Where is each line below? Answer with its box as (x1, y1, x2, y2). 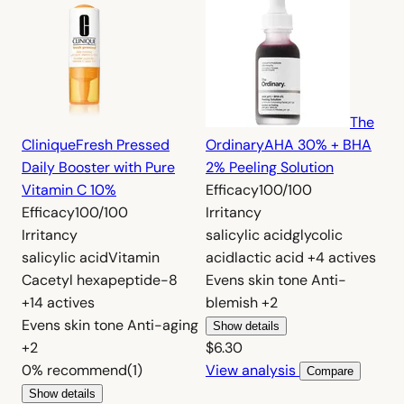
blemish (206, 292, 262, 312)
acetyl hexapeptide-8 (32, 270, 178, 289)
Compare (307, 363, 353, 378)
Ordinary (206, 134, 264, 154)
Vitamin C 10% (22, 179, 116, 199)
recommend (47, 360, 127, 380)
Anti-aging (127, 315, 198, 335)
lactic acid (234, 247, 304, 267)
